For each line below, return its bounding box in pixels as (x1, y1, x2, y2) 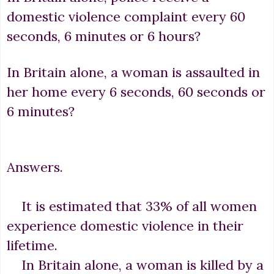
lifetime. (7, 237, 57, 254)
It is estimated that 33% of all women (7, 198, 257, 215)
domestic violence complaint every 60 (7, 7, 245, 25)
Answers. (7, 158, 63, 176)
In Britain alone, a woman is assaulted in (7, 64, 260, 81)
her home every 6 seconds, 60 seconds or (7, 83, 265, 101)
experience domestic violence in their (7, 217, 243, 235)
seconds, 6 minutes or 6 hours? (7, 27, 201, 45)
